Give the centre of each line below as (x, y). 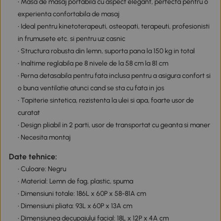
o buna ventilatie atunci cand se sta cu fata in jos (91, 88)
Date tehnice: (33, 156)
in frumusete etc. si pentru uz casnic (71, 38)
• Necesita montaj (44, 137)
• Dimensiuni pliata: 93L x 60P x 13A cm (75, 206)
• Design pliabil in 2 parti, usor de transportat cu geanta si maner (114, 125)
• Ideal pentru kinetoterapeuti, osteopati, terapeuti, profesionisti (113, 26)
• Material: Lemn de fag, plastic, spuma (75, 181)
